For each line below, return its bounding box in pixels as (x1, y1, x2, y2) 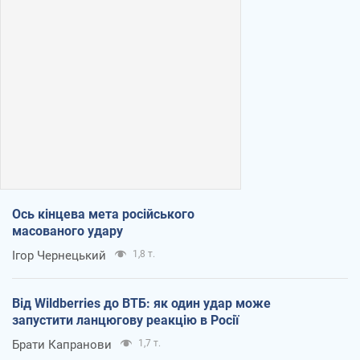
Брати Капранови (12, 337, 112, 352)
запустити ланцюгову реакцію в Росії (12, 312, 239, 328)
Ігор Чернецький (12, 247, 106, 263)
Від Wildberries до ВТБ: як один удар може (12, 295, 271, 311)
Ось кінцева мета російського (12, 206, 194, 222)
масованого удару (12, 223, 123, 239)
